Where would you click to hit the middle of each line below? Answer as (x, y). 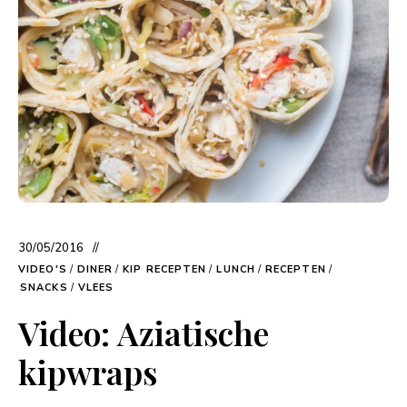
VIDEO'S (43, 270)
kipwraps (88, 372)
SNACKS (44, 288)
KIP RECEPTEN (165, 270)
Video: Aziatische (144, 333)
